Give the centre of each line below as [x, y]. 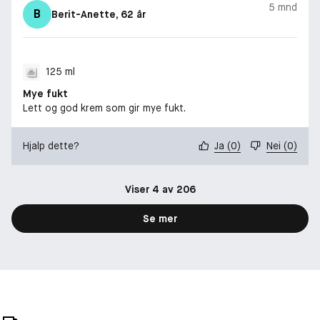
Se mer [160, 218]
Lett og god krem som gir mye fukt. [104, 107]
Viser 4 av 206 [160, 189]
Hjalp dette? [51, 145]
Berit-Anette [84, 14]
